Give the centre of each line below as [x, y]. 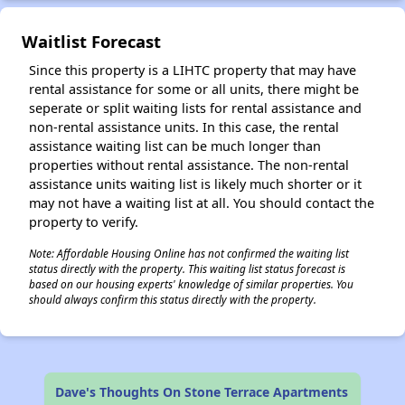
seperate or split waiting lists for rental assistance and [195, 108]
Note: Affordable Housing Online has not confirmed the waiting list [189, 253]
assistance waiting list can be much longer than [175, 146]
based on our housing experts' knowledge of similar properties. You [191, 284]
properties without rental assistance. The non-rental [189, 165]
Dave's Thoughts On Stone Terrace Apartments [202, 392]
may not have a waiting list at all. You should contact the [202, 203]
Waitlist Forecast [91, 41]
